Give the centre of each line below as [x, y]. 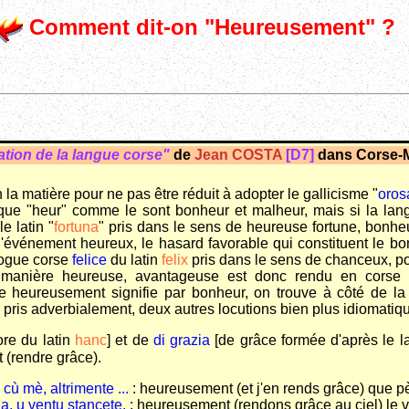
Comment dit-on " [119, 27]
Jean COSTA [238, 155]
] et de [130, 341]
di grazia [182, 341]
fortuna [76, 227]
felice [89, 260]
